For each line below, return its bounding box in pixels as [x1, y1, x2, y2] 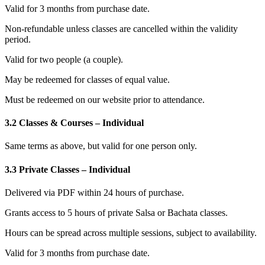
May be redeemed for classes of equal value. [5, 74, 170, 85]
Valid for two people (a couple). [5, 54, 123, 64]
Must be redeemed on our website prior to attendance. [5, 94, 205, 105]
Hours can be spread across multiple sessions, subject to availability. [5, 227, 257, 238]
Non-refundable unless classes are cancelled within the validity [5, 23, 238, 34]
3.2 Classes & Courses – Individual [5, 117, 144, 128]
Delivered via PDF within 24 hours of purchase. [5, 187, 184, 198]
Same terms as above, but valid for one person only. [5, 141, 197, 151]
